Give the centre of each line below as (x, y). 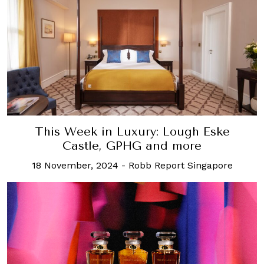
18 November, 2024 (75, 165)
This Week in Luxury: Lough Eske (132, 131)
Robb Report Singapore (180, 165)
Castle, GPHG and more (132, 146)
